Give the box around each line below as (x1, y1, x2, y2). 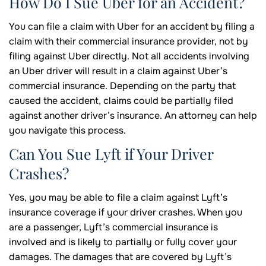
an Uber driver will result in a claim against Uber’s (9, 65, 227, 78)
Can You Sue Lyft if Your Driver (9, 144, 213, 164)
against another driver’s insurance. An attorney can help (9, 109, 257, 122)
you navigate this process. (9, 124, 126, 137)
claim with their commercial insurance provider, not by (9, 35, 248, 48)
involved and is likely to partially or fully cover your (9, 236, 237, 249)
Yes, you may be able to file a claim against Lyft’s (9, 191, 227, 204)
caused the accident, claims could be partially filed (9, 94, 233, 107)
